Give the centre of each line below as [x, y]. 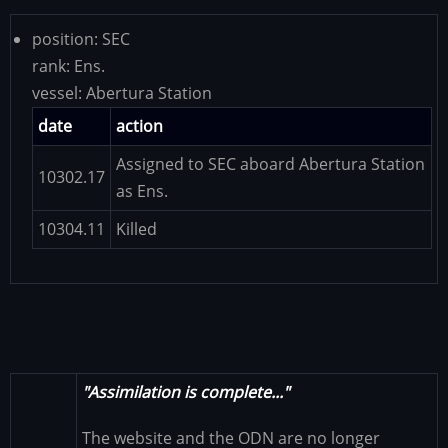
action [139, 125]
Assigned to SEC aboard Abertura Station [270, 163]
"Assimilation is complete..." [185, 391]
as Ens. [142, 190]
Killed [136, 228]
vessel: [59, 92]
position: [67, 38]
